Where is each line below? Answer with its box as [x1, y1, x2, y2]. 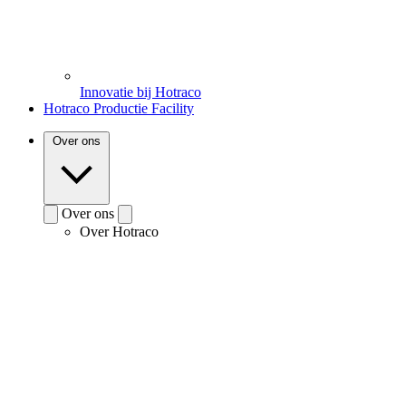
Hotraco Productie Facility [43, 100, 194, 116]
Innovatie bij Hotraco [80, 83, 201, 100]
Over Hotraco [80, 223, 159, 239]
